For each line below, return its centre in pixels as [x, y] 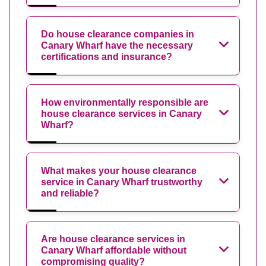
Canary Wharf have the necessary [117, 45]
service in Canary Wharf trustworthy [122, 182]
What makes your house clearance [119, 170]
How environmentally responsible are [125, 102]
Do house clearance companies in [118, 34]
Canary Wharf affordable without [114, 250]
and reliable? [70, 193]
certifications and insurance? [107, 56]
